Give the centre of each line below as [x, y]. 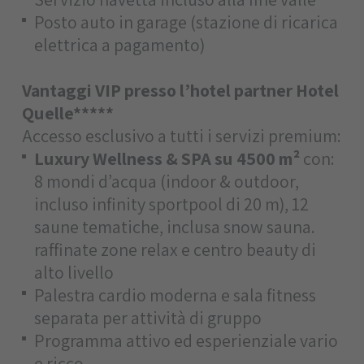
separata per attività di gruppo [147, 317]
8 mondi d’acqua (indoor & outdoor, [166, 181]
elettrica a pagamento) [119, 44]
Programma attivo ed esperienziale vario [186, 340]
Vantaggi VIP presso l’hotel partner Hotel [180, 90]
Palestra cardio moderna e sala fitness [175, 295]
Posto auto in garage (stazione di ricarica [186, 22]
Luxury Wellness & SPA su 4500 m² [168, 158]
